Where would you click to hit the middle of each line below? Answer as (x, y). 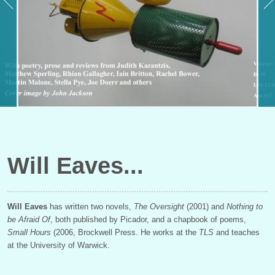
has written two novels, (91, 206)
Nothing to (245, 206)
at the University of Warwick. (59, 245)
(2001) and (205, 206)
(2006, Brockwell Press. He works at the (125, 232)
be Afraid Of (29, 219)
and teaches (237, 232)
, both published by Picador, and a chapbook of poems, (148, 219)
